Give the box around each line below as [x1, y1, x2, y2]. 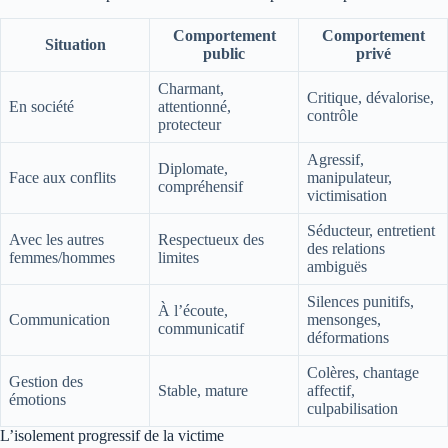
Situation [44, 35, 106, 53]
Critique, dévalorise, [307, 88, 434, 106]
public [203, 44, 245, 62]
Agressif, [307, 150, 364, 168]
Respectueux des [158, 230, 264, 248]
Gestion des [9, 372, 83, 390]
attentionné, [158, 97, 231, 115]
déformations [307, 328, 389, 346]
